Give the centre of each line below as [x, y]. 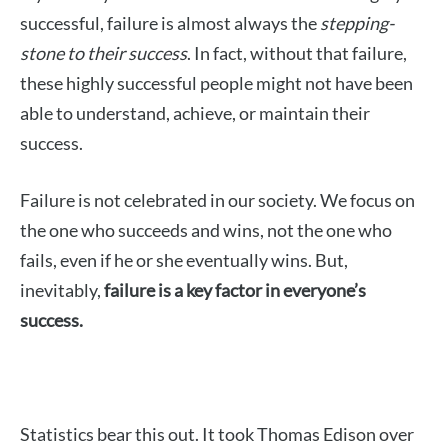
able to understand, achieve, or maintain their [195, 113]
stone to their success [103, 53]
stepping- [357, 23]
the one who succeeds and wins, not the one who [206, 230]
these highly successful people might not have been [216, 83]
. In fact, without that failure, [297, 53]
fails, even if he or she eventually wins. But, [184, 260]
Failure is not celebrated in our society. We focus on [217, 200]
